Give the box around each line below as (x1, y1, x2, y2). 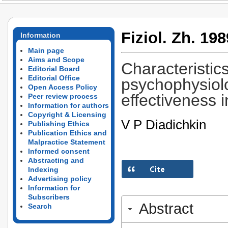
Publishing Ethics (28, 120, 90, 128)
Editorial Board (28, 65, 80, 73)
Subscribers (28, 193, 70, 201)
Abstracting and (28, 156, 84, 164)
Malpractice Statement (28, 138, 105, 146)
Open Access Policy (28, 83, 97, 91)
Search (28, 202, 52, 210)
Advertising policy (28, 175, 92, 183)
